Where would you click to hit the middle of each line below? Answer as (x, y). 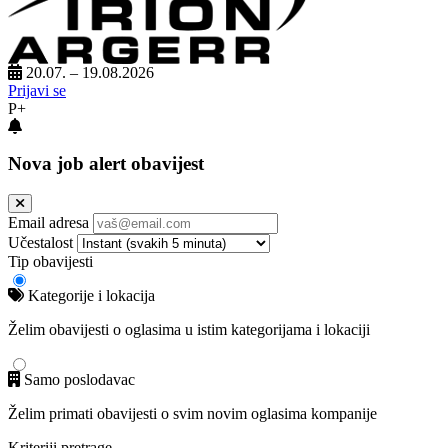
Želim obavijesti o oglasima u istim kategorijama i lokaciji (189, 329)
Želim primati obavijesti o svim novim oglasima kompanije (192, 413)
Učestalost (40, 242)
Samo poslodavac (77, 379)
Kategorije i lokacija (89, 295)
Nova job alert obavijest (106, 163)
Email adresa (48, 222)
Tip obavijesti (50, 261)
